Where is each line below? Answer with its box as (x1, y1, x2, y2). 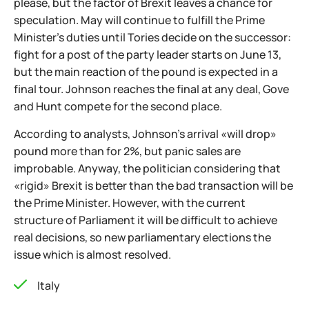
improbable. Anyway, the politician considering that (14, 161, 281, 176)
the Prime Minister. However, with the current (14, 195, 246, 210)
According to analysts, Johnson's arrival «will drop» (14, 126, 277, 141)
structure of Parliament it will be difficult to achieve (14, 212, 277, 228)
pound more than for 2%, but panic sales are (14, 143, 241, 159)
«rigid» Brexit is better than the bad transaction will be (14, 178, 293, 193)
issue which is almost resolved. (14, 247, 171, 262)
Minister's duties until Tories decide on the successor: (14, 30, 291, 45)
